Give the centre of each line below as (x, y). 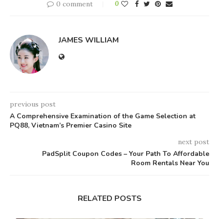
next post (194, 142)
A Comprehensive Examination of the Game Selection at (103, 116)
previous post (33, 104)
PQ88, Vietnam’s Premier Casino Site (71, 126)
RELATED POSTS (109, 199)
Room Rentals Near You (170, 163)
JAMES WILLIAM (89, 40)
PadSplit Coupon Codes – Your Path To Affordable (126, 154)
